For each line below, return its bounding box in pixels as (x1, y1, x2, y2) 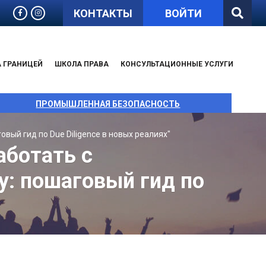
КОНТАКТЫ (74, 7, 132, 20)
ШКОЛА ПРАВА (55, 60, 109, 68)
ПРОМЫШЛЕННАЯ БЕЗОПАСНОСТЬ (36, 99, 180, 109)
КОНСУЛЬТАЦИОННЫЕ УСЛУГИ (121, 60, 233, 68)
